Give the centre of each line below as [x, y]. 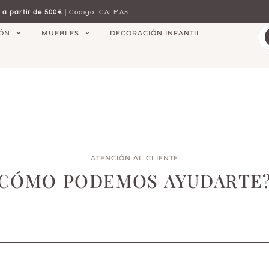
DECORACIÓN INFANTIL [156, 33]
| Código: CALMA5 [95, 13]
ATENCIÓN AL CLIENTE [134, 158]
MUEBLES [60, 33]
